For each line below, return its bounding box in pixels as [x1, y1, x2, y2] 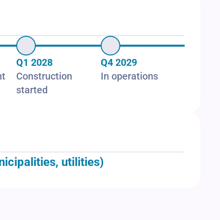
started [16, 84, 48, 96]
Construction [16, 70, 73, 82]
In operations [100, 70, 158, 82]
